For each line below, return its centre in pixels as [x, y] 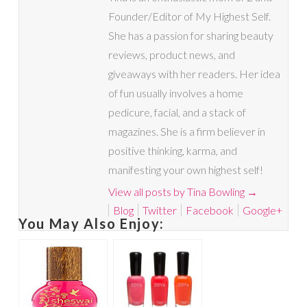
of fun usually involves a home [175, 93]
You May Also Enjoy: [91, 224]
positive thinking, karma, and [172, 151]
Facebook [209, 210]
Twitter [159, 210]
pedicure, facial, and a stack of [177, 112]
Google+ [262, 210]
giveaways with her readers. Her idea [194, 74]
